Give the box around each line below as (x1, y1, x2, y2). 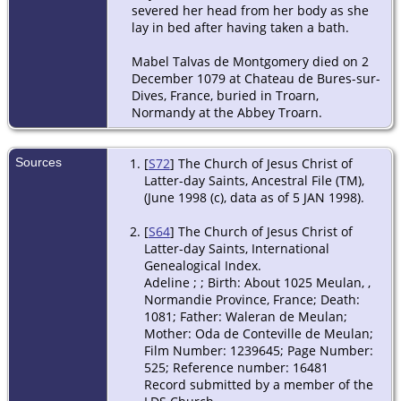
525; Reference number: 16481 (143, 359, 328, 377)
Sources (15, 155, 65, 170)
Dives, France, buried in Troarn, (132, 87, 319, 105)
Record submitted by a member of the (143, 376, 373, 394)
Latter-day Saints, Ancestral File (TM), (143, 172, 364, 190)
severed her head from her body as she (132, 2, 369, 20)
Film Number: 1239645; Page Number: (143, 342, 373, 360)
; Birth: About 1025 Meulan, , (200, 274, 371, 292)
